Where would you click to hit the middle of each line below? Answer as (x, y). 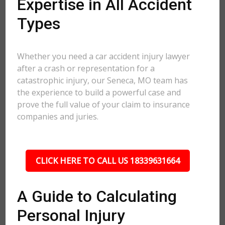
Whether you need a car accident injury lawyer (104, 56)
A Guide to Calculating (97, 196)
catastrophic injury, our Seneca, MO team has (103, 80)
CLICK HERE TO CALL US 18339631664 (107, 161)
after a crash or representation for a (86, 68)
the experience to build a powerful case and (99, 92)
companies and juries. (58, 117)
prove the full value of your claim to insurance (104, 104)
